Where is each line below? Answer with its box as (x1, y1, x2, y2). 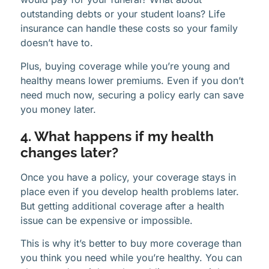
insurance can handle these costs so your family (20, 22, 238, 35)
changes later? (20, 144, 118, 160)
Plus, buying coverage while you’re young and (20, 59, 230, 72)
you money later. (20, 103, 96, 115)
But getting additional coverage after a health (20, 199, 224, 212)
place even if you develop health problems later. (20, 185, 239, 198)
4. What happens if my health (20, 128, 214, 144)
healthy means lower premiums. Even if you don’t (20, 74, 244, 86)
